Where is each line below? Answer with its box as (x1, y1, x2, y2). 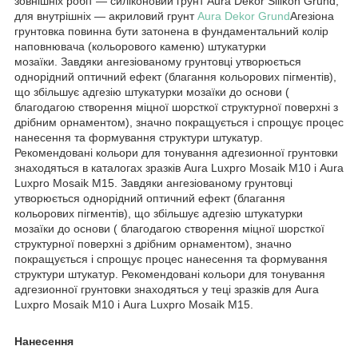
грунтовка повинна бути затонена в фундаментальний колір (14, 25, 328, 38)
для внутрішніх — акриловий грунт (14, 10, 197, 23)
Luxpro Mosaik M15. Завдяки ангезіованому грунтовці (14, 177, 292, 190)
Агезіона (290, 10, 334, 23)
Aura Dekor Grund (197, 10, 290, 23)
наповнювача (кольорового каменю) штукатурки (14, 40, 266, 54)
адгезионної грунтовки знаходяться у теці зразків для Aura (14, 283, 319, 296)
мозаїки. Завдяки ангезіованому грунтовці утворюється (14, 55, 301, 69)
